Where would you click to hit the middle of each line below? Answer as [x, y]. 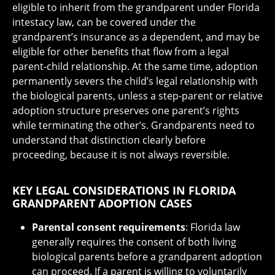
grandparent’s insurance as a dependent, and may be [136, 37]
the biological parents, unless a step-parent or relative [137, 95]
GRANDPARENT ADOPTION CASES [102, 203]
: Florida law [213, 227]
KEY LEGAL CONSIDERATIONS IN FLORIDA [124, 190]
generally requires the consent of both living [134, 242]
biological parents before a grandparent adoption [147, 256]
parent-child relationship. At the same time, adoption [135, 66]
